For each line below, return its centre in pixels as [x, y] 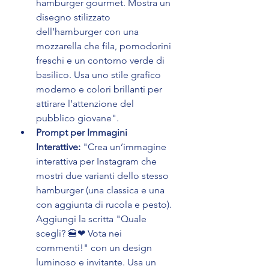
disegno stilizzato [74, 17]
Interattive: [58, 147]
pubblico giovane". [77, 118]
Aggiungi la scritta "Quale [92, 219]
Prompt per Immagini [83, 133]
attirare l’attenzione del [86, 104]
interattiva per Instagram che [98, 162]
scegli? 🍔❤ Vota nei [80, 234]
